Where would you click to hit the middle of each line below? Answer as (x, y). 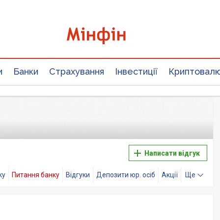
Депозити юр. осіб (129, 175)
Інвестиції (136, 71)
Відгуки (80, 175)
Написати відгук (171, 153)
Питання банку (38, 175)
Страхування (77, 71)
